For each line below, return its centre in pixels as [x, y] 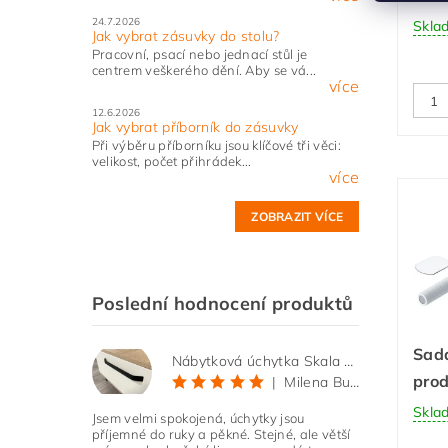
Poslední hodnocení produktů [222, 304]
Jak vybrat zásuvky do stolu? [185, 36]
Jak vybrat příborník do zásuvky [195, 127]
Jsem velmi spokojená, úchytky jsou [198, 418]
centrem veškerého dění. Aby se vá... [204, 70]
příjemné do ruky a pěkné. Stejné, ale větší [221, 434]
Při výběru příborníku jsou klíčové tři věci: [216, 145]
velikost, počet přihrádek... [171, 161]
